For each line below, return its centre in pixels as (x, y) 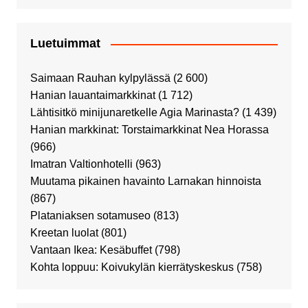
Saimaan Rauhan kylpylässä (100, 78)
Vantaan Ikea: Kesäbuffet (91, 250)
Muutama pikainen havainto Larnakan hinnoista (145, 181)
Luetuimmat (65, 44)
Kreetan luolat (64, 233)
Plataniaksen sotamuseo (90, 216)
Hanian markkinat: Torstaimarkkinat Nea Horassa (149, 130)
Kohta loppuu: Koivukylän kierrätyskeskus (132, 267)
